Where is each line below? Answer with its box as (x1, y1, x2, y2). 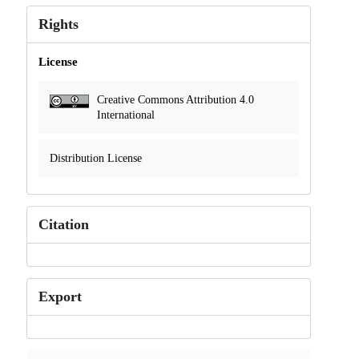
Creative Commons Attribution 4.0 (96, 93, 254, 106)
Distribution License (49, 151, 142, 164)
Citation (38, 216, 89, 232)
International (96, 108, 155, 121)
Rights (38, 15, 79, 32)
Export (38, 288, 82, 305)
